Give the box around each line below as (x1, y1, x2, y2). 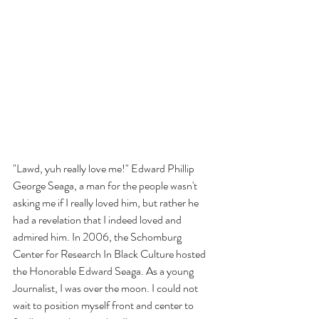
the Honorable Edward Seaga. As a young (13, 262, 196, 279)
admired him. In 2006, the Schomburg (13, 228, 184, 245)
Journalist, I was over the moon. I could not (13, 279, 200, 296)
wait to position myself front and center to (13, 296, 196, 313)
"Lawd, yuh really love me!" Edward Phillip (13, 159, 197, 177)
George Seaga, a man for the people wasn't (13, 177, 199, 194)
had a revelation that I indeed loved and (13, 211, 184, 228)
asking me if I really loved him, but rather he (13, 194, 201, 211)
